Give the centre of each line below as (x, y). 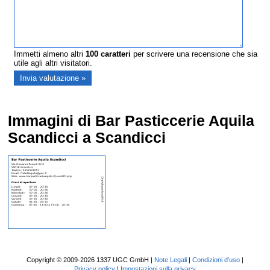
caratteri (115, 54)
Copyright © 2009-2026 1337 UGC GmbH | (90, 260)
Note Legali (170, 260)
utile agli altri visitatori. (53, 63)
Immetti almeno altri (50, 54)
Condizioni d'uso (216, 260)
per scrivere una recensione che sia (194, 54)
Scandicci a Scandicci (87, 138)
